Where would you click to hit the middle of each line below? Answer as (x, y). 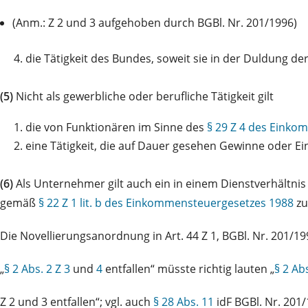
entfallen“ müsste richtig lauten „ (188, 268)
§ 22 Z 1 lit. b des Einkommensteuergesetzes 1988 (166, 202)
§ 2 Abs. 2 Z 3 (37, 268)
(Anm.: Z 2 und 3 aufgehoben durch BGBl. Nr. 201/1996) (155, 22)
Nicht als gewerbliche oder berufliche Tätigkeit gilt (143, 96)
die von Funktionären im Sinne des (116, 127)
